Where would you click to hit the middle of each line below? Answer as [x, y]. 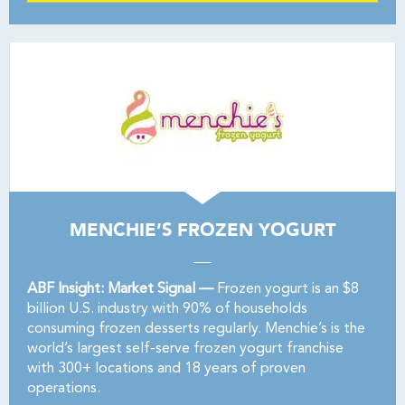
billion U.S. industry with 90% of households [167, 309]
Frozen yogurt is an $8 [286, 289]
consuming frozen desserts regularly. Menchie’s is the [196, 329]
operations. [64, 389]
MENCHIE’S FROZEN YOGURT [202, 230]
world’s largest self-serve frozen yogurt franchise [185, 349]
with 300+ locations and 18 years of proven [166, 369]
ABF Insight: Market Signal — [120, 289]
